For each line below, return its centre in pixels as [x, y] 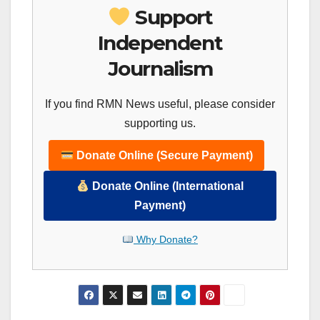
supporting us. [160, 124]
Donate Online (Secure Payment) [163, 156]
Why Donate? [165, 240]
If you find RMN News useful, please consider [160, 104]
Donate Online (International [167, 186]
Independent [160, 43]
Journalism [160, 69]
